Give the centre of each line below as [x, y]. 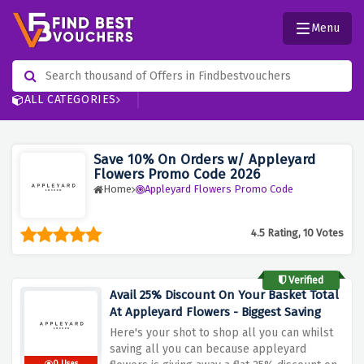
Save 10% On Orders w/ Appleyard [204, 160]
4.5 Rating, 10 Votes [297, 233]
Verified [305, 280]
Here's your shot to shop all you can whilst [221, 333]
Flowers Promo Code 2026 [177, 175]
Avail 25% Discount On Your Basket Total [224, 295]
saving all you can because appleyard [208, 349]
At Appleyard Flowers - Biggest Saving [215, 312]
